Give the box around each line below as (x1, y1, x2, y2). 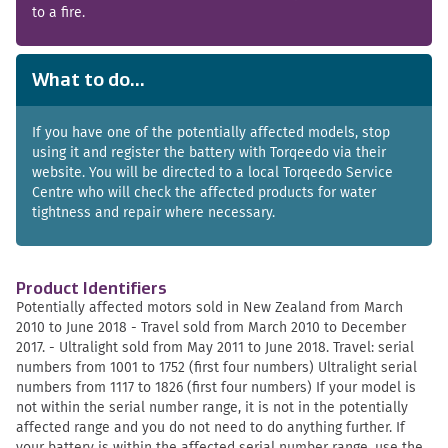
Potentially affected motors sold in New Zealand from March (16, 297, 403, 318)
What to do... (32, 70, 145, 91)
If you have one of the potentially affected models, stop (32, 122, 390, 143)
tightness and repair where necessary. (32, 202, 275, 223)
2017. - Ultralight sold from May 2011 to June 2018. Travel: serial (16, 337, 414, 358)
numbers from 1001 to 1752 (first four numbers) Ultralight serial (16, 357, 417, 378)
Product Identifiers (16, 280, 167, 298)
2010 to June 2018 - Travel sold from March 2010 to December (16, 317, 406, 338)
